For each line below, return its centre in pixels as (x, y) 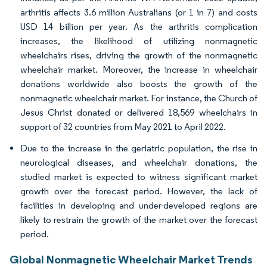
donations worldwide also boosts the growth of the (139, 84)
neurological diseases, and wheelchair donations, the (139, 162)
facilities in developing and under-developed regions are (139, 205)
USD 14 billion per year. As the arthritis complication (139, 27)
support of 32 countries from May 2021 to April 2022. (123, 127)
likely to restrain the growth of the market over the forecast (139, 220)
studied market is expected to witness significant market (139, 177)
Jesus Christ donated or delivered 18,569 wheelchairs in (139, 112)
